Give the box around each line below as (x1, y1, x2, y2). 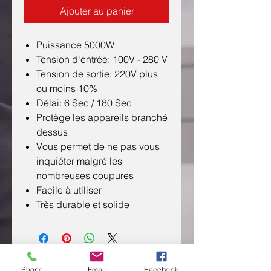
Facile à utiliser (36, 184, 102, 196)
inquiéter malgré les (36, 155, 122, 167)
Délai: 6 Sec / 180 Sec (36, 97, 132, 109)
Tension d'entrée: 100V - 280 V (36, 53, 168, 65)
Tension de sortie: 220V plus (36, 68, 158, 80)
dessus (36, 126, 68, 138)
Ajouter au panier (59, 5, 134, 17)
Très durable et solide (36, 198, 129, 211)
